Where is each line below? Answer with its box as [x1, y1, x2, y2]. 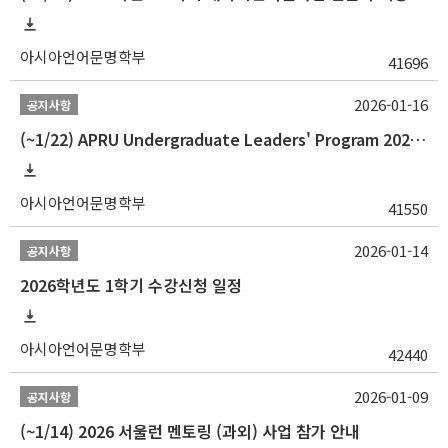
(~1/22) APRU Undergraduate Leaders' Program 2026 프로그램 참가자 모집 [410, 126, 426, 151]
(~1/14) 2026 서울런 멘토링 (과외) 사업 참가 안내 [20, 418, 360, 443]
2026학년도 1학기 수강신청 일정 [20, 272, 242, 297]
